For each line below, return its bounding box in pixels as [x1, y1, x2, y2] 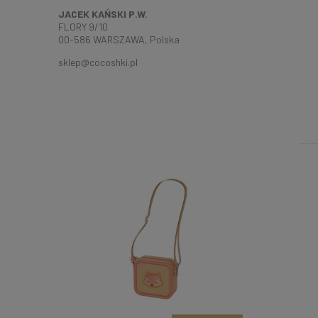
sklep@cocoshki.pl [58, 55, 138, 68]
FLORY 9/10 [58, 20, 108, 33]
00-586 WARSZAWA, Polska [58, 33, 180, 45]
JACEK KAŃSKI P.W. [58, 7, 148, 20]
